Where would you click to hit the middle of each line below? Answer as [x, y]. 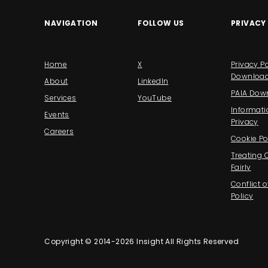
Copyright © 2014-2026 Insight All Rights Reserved [141, 242]
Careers [59, 132]
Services [60, 98]
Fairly [241, 167]
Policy [242, 196]
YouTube [155, 98]
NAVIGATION [71, 23]
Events [57, 115]
